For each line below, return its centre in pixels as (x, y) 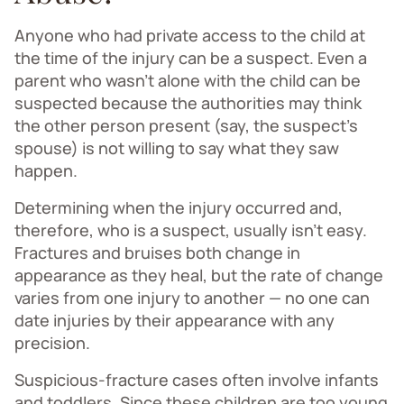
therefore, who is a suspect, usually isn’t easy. (191, 230)
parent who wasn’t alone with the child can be (188, 80)
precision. (52, 342)
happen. (46, 170)
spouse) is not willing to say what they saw (177, 147)
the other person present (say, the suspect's (186, 125)
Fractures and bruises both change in (157, 252)
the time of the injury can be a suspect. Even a (191, 57)
